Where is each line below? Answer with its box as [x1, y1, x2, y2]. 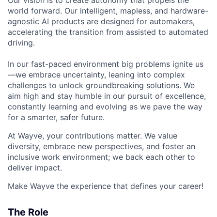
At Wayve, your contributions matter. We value [8, 131, 177, 141]
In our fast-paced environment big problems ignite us [8, 59, 203, 69]
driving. [8, 38, 35, 48]
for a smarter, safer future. [8, 112, 105, 123]
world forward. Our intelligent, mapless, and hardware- [8, 6, 208, 16]
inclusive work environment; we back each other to [8, 152, 195, 162]
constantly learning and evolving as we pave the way [8, 102, 202, 112]
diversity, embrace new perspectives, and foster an [8, 141, 195, 152]
